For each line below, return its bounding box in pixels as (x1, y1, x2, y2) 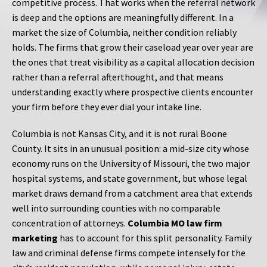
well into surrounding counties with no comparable (12, 202, 221, 215)
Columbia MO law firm (128, 217, 222, 229)
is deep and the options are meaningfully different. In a (12, 11, 234, 24)
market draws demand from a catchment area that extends (12, 187, 253, 200)
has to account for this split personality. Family (58, 232, 252, 244)
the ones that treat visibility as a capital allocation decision (12, 56, 254, 69)
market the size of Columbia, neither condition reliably (12, 26, 237, 39)
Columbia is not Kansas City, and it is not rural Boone (12, 128, 227, 140)
